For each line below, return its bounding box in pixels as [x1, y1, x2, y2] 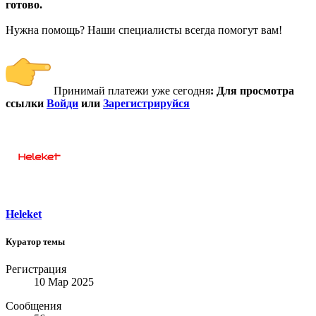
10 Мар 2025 [34, 276, 94, 288]
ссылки [6, 97, 47, 109]
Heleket [6, 207, 42, 220]
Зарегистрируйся [103, 97, 190, 109]
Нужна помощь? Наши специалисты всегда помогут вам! [6, 23, 282, 36]
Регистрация [6, 263, 66, 276]
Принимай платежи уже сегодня [51, 84, 210, 97]
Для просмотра [217, 84, 294, 97]
